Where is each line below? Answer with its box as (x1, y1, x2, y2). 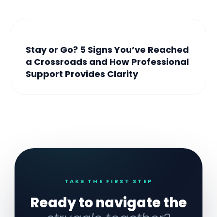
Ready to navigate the (30, 193, 187, 212)
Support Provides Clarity (26, 67, 140, 80)
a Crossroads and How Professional (26, 55, 189, 68)
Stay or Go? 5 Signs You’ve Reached (26, 43, 189, 56)
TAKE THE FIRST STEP (64, 177, 153, 185)
